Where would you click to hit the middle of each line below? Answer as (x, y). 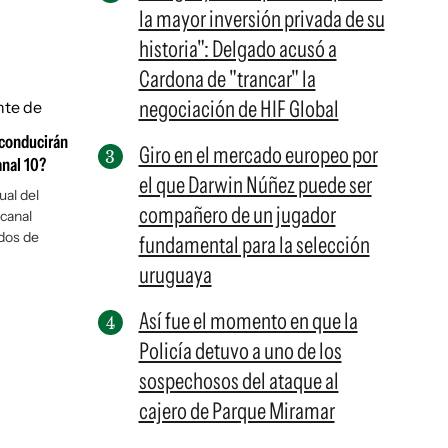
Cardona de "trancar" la (227, 79)
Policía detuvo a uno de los (240, 351)
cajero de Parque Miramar (236, 411)
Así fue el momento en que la (248, 321)
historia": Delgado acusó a (237, 49)
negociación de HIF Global (238, 109)
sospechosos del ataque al (238, 381)
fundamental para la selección (254, 245)
